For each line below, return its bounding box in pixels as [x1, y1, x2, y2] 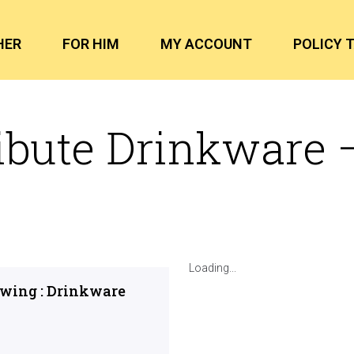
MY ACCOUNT [160, 35, 253, 52]
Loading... [189, 262, 236, 274]
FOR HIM [62, 35, 120, 52]
